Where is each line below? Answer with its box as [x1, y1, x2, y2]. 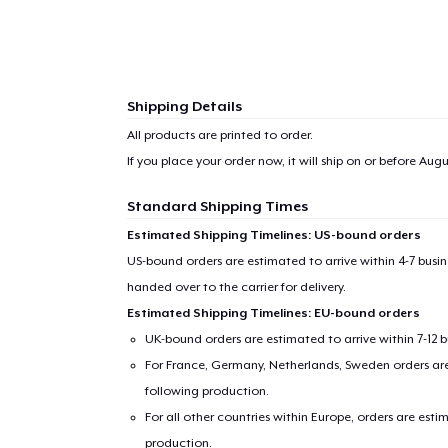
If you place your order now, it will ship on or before [126, 153, 419, 168]
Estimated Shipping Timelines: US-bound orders [126, 227, 421, 242]
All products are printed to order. [126, 127, 313, 142]
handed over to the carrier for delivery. [126, 279, 346, 294]
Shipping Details [126, 97, 242, 114]
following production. [145, 383, 270, 398]
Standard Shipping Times [126, 197, 308, 214]
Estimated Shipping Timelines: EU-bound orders [126, 305, 420, 320]
